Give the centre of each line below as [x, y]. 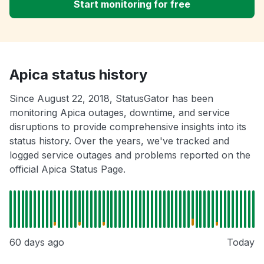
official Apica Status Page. [67, 169]
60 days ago [37, 242]
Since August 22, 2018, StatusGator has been [111, 99]
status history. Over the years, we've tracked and [119, 141]
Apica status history [78, 75]
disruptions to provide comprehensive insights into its [128, 127]
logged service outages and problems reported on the [130, 155]
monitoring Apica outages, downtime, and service [120, 113]
